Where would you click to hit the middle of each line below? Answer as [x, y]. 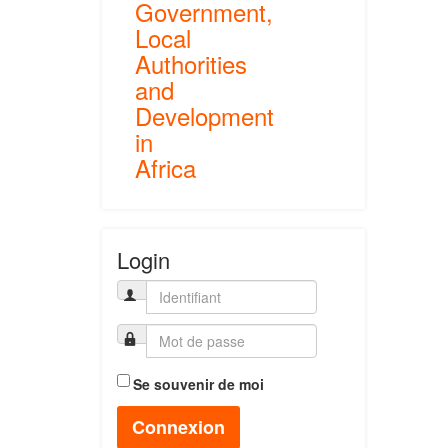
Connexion [178, 426]
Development [204, 116]
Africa [165, 168]
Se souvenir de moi [198, 383]
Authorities [191, 64]
